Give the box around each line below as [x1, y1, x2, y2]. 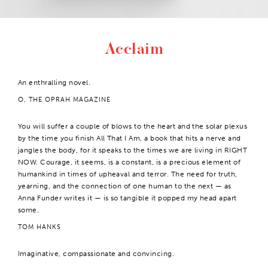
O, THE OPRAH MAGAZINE [18, 96, 111, 103]
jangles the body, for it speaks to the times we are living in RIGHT [18, 146, 248, 154]
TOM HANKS [18, 223, 61, 231]
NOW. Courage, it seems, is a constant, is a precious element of [18, 158, 241, 166]
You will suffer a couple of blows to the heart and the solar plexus [18, 122, 248, 130]
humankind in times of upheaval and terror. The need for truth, [18, 170, 237, 178]
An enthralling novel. [18, 78, 91, 87]
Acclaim [104, 42, 164, 58]
